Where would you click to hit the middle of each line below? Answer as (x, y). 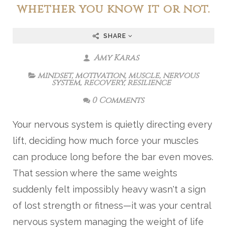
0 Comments (118, 100)
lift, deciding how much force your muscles (106, 141)
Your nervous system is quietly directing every (112, 124)
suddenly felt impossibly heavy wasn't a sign (109, 189)
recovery (103, 83)
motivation (100, 75)
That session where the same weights (95, 173)
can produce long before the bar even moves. (113, 157)
